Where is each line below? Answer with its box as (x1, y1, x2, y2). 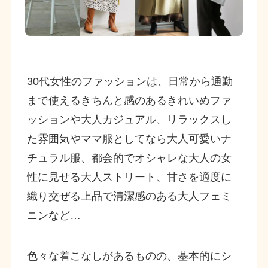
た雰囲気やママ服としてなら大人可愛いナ (26, 133, 232, 145)
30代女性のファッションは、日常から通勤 (26, 75, 233, 88)
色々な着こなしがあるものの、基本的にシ (26, 250, 232, 263)
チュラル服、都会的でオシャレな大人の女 (26, 152, 232, 165)
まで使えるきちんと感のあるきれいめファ (26, 95, 232, 107)
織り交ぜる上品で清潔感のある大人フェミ (26, 190, 232, 203)
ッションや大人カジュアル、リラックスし (26, 114, 232, 126)
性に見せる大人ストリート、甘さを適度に (26, 171, 232, 184)
